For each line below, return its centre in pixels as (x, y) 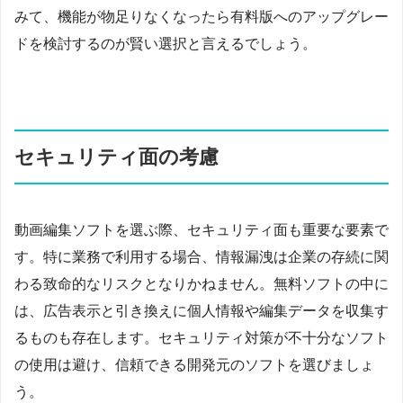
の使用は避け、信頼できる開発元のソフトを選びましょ (194, 364)
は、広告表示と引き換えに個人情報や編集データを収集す (201, 310)
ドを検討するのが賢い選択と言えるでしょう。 (166, 43)
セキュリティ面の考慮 (116, 157)
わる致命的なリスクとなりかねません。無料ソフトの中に (201, 283)
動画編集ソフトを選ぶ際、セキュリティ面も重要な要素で (201, 229)
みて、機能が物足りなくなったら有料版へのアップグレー (201, 16)
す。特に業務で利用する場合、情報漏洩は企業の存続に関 (201, 256)
